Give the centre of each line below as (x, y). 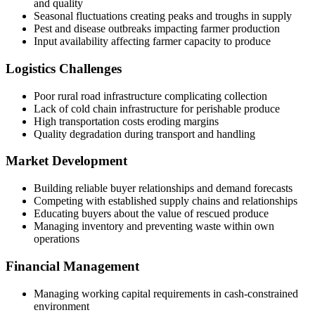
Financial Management (72, 266)
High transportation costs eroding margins (126, 121)
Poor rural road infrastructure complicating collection (150, 96)
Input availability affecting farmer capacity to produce (152, 41)
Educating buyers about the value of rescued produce (151, 214)
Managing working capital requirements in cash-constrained (166, 293)
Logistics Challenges (64, 68)
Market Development (66, 161)
